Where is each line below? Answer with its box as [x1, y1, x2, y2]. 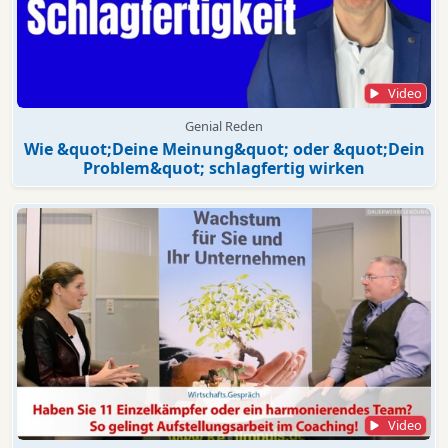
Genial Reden [185, 116, 263, 135]
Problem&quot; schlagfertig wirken [83, 156, 365, 179]
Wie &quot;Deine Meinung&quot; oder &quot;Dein [23, 137, 425, 160]
